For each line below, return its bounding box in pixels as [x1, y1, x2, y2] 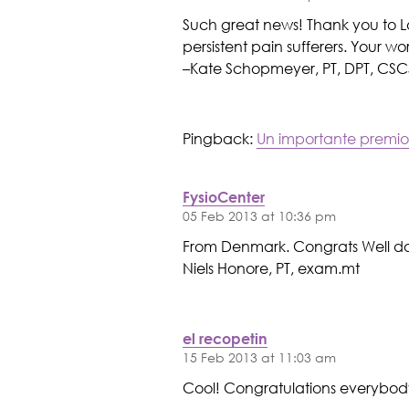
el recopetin [182, 330, 267, 348]
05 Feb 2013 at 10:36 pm [182, 207, 336, 225]
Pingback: [182, 129, 257, 149]
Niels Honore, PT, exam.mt [182, 257, 360, 278]
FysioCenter [182, 188, 265, 206]
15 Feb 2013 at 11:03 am [182, 349, 336, 367]
